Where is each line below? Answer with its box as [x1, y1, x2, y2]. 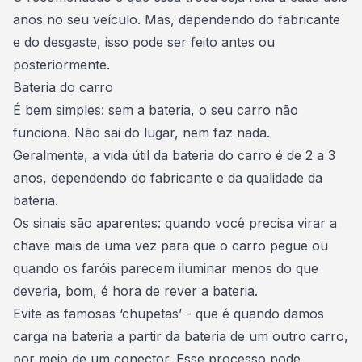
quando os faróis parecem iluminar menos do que [13, 260, 318, 276]
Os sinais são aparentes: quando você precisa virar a [13, 215, 337, 231]
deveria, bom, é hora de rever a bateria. [13, 283, 266, 299]
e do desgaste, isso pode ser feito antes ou [13, 34, 275, 50]
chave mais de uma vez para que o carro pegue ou [13, 238, 328, 254]
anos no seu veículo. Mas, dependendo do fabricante [13, 11, 340, 27]
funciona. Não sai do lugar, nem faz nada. [13, 124, 278, 141]
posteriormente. [13, 57, 118, 73]
